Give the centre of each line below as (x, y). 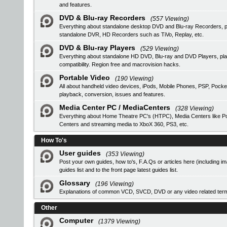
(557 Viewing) (170, 19)
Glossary (75, 183)
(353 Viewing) (125, 154)
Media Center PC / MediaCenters (115, 107)
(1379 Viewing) (119, 221)
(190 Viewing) (134, 79)
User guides (80, 153)
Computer (76, 220)
